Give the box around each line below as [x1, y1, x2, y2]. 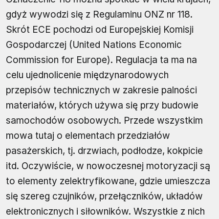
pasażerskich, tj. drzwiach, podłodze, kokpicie [6, 145, 203, 156]
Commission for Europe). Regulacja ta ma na [6, 54, 197, 66]
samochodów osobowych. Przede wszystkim [6, 114, 203, 126]
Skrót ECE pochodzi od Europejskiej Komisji [6, 23, 194, 35]
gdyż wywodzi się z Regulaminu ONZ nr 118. [6, 8, 193, 20]
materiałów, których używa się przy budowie [6, 99, 198, 111]
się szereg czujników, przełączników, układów [6, 190, 203, 202]
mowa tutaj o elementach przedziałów [6, 130, 170, 141]
